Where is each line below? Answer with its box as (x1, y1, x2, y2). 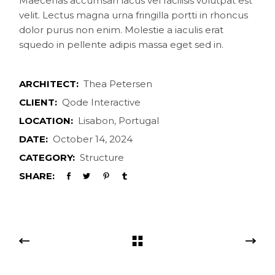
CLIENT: (19, 96, 58, 109)
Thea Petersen (83, 78, 153, 90)
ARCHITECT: (19, 78, 79, 90)
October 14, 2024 (53, 133, 133, 145)
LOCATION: (19, 115, 74, 127)
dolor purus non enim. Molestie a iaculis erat (19, 24, 224, 36)
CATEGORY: (19, 152, 76, 164)
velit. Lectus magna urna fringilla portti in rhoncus (19, 9, 249, 21)
